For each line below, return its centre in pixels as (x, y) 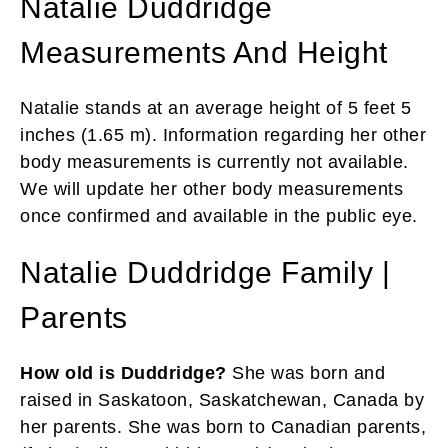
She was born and (308, 372)
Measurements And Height (204, 52)
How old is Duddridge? (126, 372)
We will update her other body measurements (211, 188)
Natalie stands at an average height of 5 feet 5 (216, 107)
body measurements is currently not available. (214, 161)
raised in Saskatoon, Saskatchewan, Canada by (222, 399)
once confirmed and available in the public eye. (219, 215)
